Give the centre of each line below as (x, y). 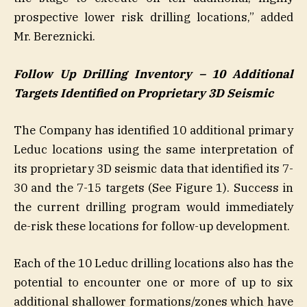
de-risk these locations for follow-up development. (152, 226)
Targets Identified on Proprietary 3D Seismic (144, 93)
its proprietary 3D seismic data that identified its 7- (153, 168)
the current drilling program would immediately (153, 207)
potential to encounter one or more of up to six (153, 282)
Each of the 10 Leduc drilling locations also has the (153, 263)
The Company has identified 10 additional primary (153, 130)
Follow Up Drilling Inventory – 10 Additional (153, 74)
